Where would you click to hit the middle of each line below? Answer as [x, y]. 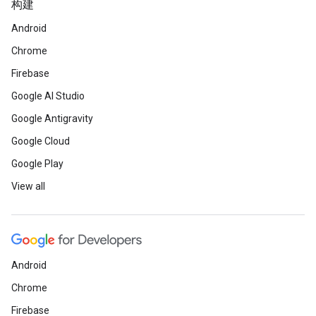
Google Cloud [41, 141]
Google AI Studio [48, 96]
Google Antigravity [52, 119]
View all [28, 186]
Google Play [37, 164]
